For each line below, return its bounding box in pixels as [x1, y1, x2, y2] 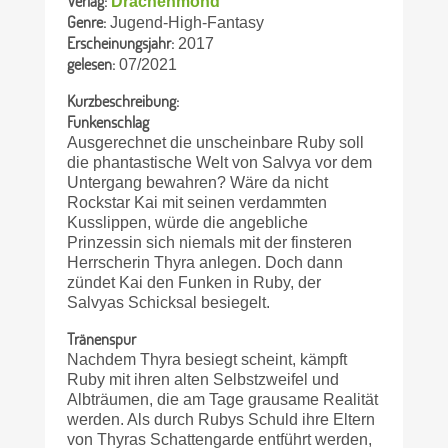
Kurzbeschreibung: [67, 89, 180, 111]
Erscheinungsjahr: [67, 32, 175, 54]
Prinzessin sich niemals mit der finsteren [67, 233, 353, 251]
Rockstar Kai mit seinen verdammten [67, 193, 328, 211]
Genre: [67, 11, 107, 33]
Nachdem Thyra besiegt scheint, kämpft [67, 350, 348, 368]
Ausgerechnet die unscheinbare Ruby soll [67, 133, 365, 151]
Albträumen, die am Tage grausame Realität [67, 390, 379, 408]
